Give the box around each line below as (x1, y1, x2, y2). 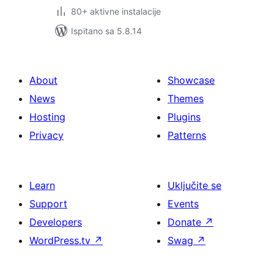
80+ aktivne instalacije (71, 6, 161, 17)
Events (168, 198, 199, 210)
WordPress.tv (29, 234, 94, 246)
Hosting (29, 111, 65, 123)
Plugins (168, 111, 201, 123)
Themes (168, 92, 204, 105)
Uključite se (168, 179, 221, 191)
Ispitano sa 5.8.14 (71, 26, 142, 36)
